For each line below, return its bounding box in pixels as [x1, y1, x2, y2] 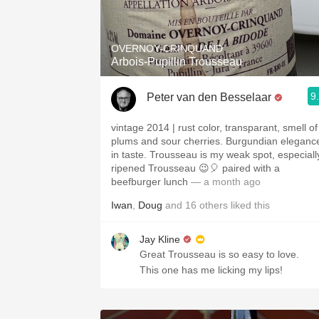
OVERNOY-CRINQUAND [111, 43, 223, 54]
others [199, 199, 228, 211]
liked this [228, 199, 270, 211]
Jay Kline [140, 234, 180, 245]
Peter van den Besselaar [147, 90, 271, 103]
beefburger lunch [111, 176, 188, 187]
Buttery [203, 96, 239, 108]
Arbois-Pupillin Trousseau [111, 56, 242, 68]
